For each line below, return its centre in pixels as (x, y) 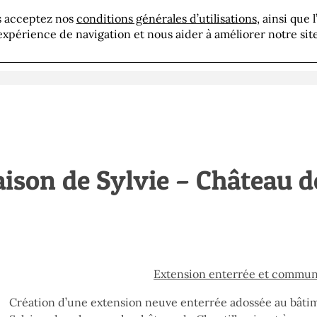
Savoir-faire (127, 31)
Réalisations (223, 31)
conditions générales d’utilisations (166, 18)
